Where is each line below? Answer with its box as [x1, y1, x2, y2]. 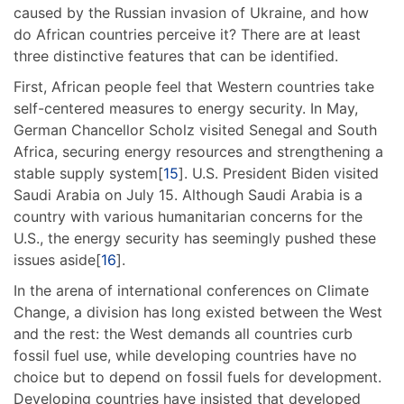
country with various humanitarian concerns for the [14, 207, 363, 226]
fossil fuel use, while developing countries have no [14, 346, 357, 365]
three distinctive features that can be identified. [14, 47, 338, 66]
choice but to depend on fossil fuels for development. [14, 368, 381, 387]
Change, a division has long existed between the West [14, 303, 382, 322]
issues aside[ [14, 251, 101, 270]
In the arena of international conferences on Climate [14, 281, 369, 300]
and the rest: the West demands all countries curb [14, 325, 353, 344]
